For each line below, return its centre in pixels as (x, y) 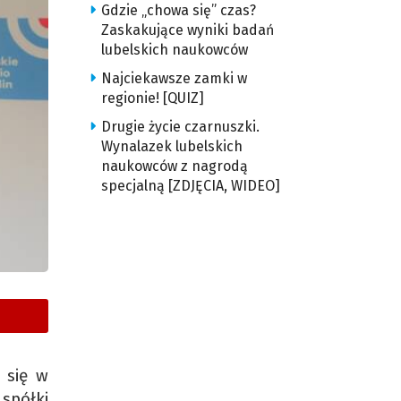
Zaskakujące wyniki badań (187, 30)
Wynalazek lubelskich (171, 146)
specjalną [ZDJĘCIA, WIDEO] (190, 186)
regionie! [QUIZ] (152, 98)
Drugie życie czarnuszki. (180, 127)
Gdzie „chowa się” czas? (178, 10)
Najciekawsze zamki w (174, 78)
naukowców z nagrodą (174, 166)
